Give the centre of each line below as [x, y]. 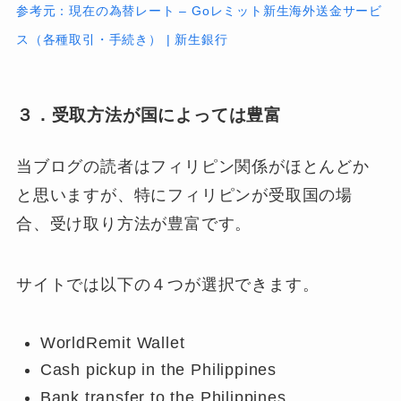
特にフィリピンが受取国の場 [243, 196]
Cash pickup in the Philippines [158, 370]
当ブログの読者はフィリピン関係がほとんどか [192, 167]
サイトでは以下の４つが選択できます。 [167, 284]
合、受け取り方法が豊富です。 [134, 224]
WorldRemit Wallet [112, 342]
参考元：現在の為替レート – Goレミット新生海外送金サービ [199, 11]
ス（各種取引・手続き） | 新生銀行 [122, 40]
